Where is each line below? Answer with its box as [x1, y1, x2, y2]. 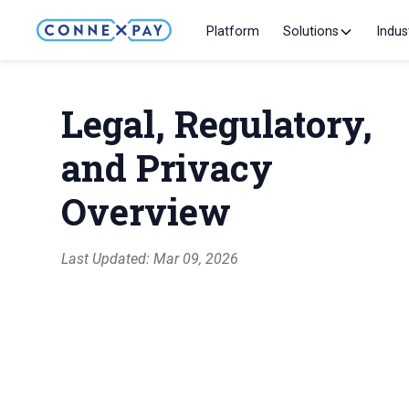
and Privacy [61, 143, 274, 192]
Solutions [282, 24, 339, 39]
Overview [61, 187, 232, 236]
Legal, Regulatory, [61, 100, 373, 148]
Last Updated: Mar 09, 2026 [61, 250, 239, 267]
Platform [205, 24, 259, 39]
